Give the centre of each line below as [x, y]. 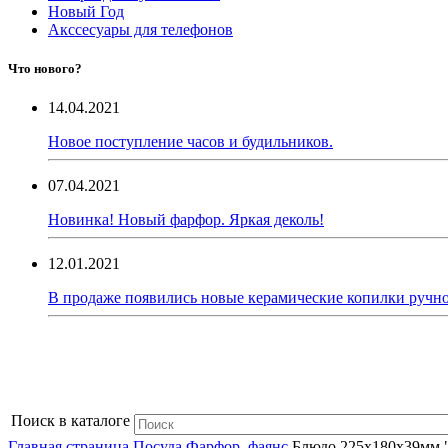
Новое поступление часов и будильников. [190, 142]
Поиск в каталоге [70, 421]
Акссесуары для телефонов [140, 30]
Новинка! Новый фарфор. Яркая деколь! [186, 220]
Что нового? [45, 69]
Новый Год [86, 12]
